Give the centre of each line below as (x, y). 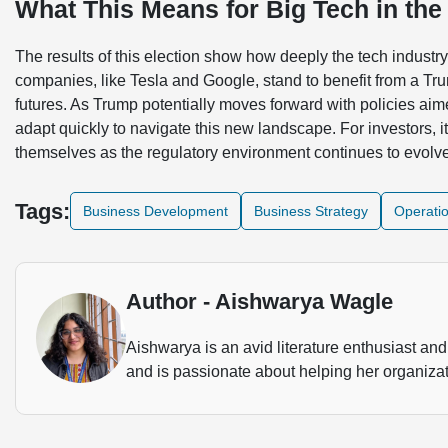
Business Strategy (311, 211)
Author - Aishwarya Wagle (259, 301)
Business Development (155, 211)
